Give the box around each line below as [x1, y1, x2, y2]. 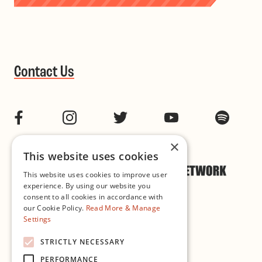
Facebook [25, 111, 74, 123]
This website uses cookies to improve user [23, 170, 168, 180]
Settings [23, 214, 51, 224]
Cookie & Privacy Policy [14, 224, 120, 234]
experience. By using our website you [23, 181, 150, 191]
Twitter [127, 111, 163, 123]
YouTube [178, 111, 221, 123]
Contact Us [14, 64, 74, 81]
